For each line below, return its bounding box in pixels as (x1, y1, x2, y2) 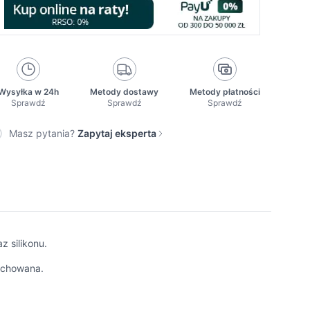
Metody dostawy (90, 86, 159, 98)
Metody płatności (189, 86, 260, 98)
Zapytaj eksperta (77, 127, 157, 140)
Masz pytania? (9, 127, 75, 140)
